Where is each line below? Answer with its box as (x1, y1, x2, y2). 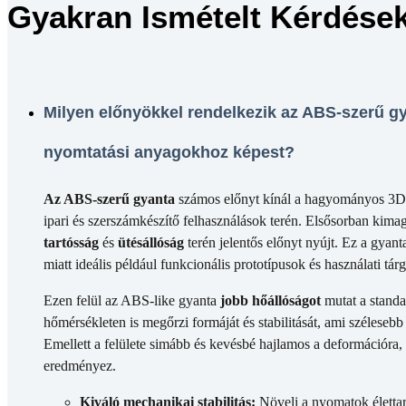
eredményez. (43, 358, 116, 374)
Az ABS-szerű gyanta (43, 191, 175, 208)
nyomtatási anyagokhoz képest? (43, 143, 295, 162)
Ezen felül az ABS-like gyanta (43, 293, 220, 309)
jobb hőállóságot (220, 293, 321, 309)
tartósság (43, 235, 99, 251)
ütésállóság (118, 235, 184, 251)
